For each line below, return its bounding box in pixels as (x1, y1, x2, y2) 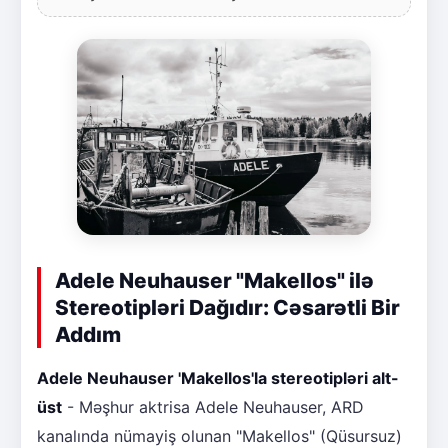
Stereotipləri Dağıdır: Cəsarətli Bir (55, 294, 400, 320)
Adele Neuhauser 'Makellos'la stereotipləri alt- (37, 367, 399, 388)
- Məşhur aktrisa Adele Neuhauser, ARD (62, 396, 364, 417)
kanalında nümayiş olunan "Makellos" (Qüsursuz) (37, 425, 402, 446)
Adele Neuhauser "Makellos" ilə (55, 267, 374, 293)
